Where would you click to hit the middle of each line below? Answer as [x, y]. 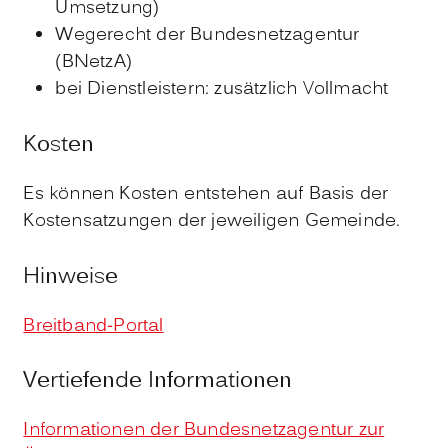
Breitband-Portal [93, 326]
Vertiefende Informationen [158, 382]
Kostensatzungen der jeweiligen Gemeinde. [212, 221]
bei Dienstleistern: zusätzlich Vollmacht [222, 90]
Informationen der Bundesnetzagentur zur [204, 431]
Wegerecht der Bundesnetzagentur [207, 36]
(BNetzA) [93, 63]
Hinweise [71, 277]
